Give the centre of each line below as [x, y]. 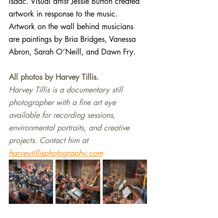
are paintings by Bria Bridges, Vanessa [73, 39]
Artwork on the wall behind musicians [72, 27]
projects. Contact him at [50, 140]
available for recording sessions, [63, 115]
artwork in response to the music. [64, 14]
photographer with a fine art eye [64, 102]
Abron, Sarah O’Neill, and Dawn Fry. [72, 52]
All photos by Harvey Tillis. [54, 77]
